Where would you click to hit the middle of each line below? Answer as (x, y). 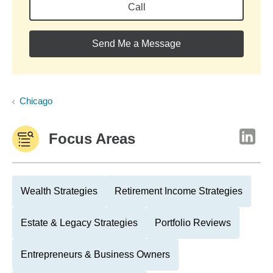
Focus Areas (92, 139)
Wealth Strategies (59, 191)
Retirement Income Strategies (179, 191)
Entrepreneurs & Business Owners (95, 254)
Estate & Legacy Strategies (79, 223)
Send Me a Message (136, 44)
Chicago (36, 101)
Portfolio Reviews (193, 223)
